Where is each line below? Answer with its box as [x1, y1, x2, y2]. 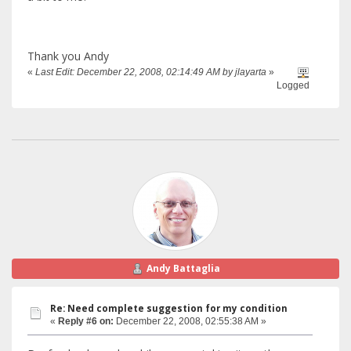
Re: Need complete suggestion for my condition [50, 302, 288, 315]
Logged [277, 80, 310, 92]
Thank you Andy [27, 48, 109, 63]
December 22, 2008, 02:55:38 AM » [114, 316, 266, 327]
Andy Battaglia [146, 262, 220, 276]
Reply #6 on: [58, 316, 114, 327]
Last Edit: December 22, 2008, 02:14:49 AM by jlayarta [35, 67, 266, 78]
